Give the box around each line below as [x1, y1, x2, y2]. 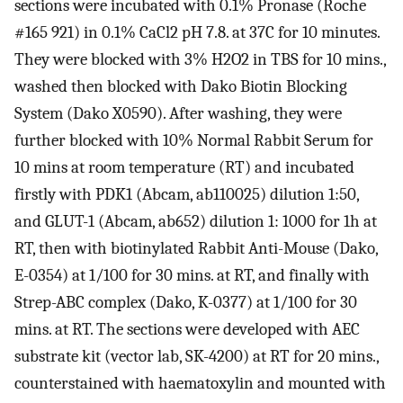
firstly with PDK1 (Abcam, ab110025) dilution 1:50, [14, 184, 359, 204]
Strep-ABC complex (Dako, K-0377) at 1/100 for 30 [14, 291, 357, 312]
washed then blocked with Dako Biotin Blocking [14, 76, 347, 96]
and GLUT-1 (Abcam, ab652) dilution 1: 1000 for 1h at [14, 210, 377, 231]
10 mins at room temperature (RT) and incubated [14, 157, 354, 177]
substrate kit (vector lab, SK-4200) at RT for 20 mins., [14, 345, 379, 366]
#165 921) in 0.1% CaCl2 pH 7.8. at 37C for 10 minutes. [14, 22, 380, 42]
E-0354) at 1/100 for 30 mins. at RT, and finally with [14, 264, 370, 285]
